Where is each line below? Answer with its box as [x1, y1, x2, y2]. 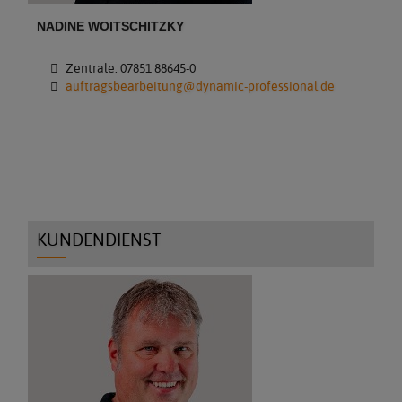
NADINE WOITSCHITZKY [37, 19, 185, 33]
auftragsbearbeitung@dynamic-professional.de [65, 77, 335, 94]
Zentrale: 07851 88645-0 [62, 59, 196, 76]
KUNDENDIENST [37, 229, 162, 250]
